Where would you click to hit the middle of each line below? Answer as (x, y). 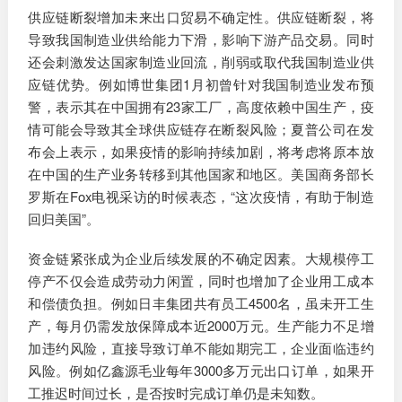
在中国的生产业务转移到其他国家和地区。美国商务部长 (201, 173)
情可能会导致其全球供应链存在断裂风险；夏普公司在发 (201, 128)
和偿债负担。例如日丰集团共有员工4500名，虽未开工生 (201, 303)
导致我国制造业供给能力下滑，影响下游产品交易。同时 (201, 39)
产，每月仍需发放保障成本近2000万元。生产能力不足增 (201, 326)
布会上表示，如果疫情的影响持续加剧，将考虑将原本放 (201, 151)
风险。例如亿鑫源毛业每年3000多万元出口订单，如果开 (201, 371)
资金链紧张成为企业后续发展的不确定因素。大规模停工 (201, 258)
